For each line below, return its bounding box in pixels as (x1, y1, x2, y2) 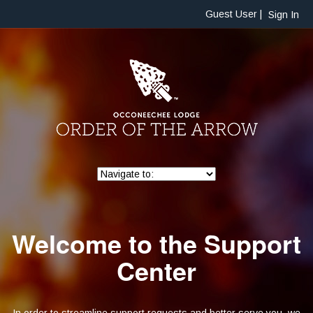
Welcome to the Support (12, 225, 301, 261)
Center (117, 252, 196, 289)
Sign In (268, 9, 299, 21)
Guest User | (205, 8, 265, 20)
